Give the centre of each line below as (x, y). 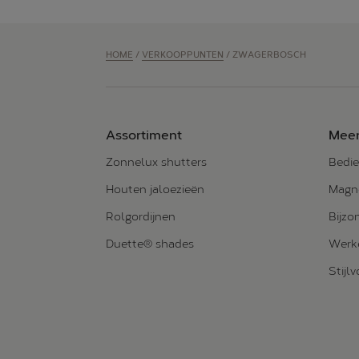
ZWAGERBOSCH (269, 55)
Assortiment (144, 135)
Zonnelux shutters (156, 162)
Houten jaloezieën (155, 190)
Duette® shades (150, 244)
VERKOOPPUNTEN (183, 55)
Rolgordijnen (141, 217)
